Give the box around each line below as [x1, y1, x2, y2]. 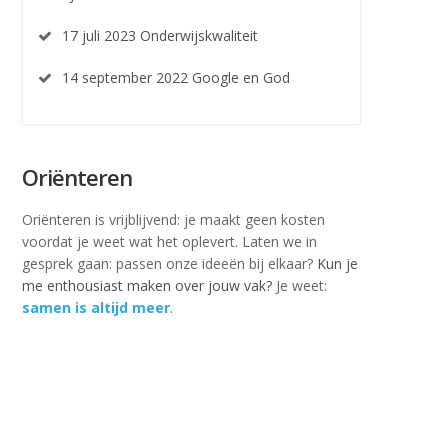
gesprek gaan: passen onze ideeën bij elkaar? [22, 254, 317, 273]
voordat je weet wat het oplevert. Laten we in [22, 232, 317, 251]
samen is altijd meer [22, 298, 170, 317]
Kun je [317, 254, 358, 273]
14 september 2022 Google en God [62, 68, 290, 87]
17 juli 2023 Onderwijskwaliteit [62, 26, 258, 45]
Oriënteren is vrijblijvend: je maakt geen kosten [22, 210, 325, 229]
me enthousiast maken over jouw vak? [22, 276, 272, 295]
